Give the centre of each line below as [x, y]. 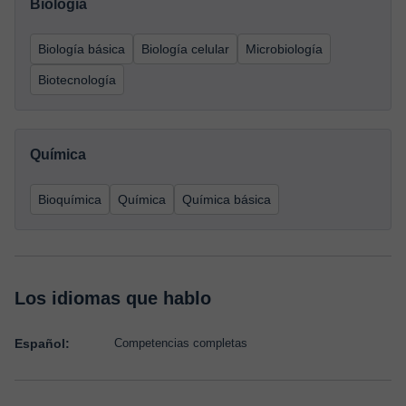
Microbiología [284, 49]
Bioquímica [70, 199]
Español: [42, 343]
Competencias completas [181, 343]
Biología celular [185, 49]
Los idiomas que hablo [113, 298]
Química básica [227, 199]
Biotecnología [77, 80]
